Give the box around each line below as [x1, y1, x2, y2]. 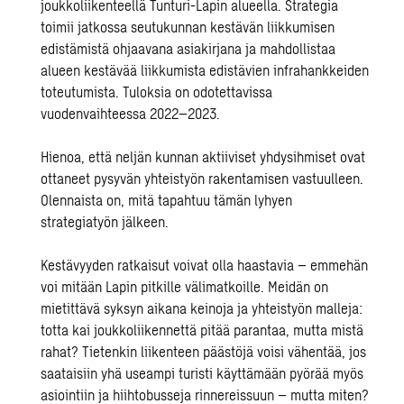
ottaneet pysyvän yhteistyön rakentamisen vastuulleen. [41, 170, 364, 187]
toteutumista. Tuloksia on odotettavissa [41, 83, 273, 100]
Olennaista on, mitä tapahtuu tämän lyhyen [41, 191, 293, 208]
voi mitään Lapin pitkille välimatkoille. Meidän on [41, 278, 329, 295]
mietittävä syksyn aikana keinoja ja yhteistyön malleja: [41, 299, 363, 317]
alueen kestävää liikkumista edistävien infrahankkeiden [41, 61, 370, 78]
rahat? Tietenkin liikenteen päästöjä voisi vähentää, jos [41, 343, 367, 360]
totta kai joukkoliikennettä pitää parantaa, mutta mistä [41, 321, 364, 338]
